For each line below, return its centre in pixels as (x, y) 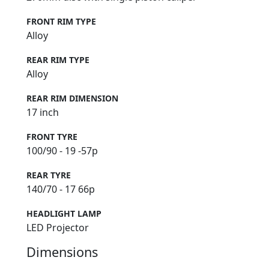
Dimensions (62, 252)
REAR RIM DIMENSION (72, 98)
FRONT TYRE (52, 136)
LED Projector (58, 227)
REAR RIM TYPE (58, 59)
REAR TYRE (49, 175)
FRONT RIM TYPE (61, 21)
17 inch (43, 112)
